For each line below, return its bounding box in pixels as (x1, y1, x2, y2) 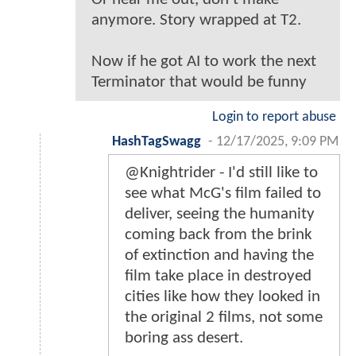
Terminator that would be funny (91, 74, 307, 91)
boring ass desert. (125, 330, 243, 347)
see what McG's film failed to (125, 185, 321, 203)
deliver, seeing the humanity (125, 206, 315, 223)
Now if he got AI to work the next (91, 53, 316, 71)
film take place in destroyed (125, 268, 311, 285)
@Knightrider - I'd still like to (125, 164, 318, 182)
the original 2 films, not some (125, 309, 323, 327)
